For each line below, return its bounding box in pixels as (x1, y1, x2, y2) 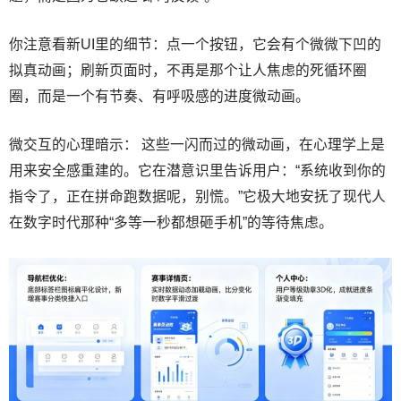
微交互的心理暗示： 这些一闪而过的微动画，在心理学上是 (9, 136, 385, 152)
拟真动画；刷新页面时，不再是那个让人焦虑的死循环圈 (9, 62, 367, 78)
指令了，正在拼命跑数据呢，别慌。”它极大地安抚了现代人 (9, 188, 386, 204)
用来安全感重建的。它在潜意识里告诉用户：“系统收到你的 (9, 162, 386, 178)
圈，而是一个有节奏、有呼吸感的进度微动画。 (9, 88, 310, 104)
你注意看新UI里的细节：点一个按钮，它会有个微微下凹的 (9, 36, 381, 52)
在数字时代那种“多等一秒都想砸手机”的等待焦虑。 (9, 214, 333, 230)
